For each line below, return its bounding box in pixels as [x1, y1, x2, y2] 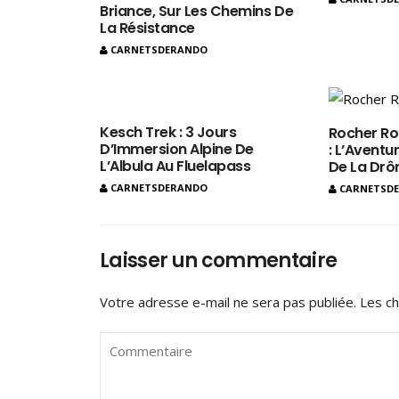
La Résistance [100, 17, 195, 38]
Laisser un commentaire [100, 247, 338, 275]
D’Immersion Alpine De [100, 138, 254, 159]
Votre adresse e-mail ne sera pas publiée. [100, 293, 356, 312]
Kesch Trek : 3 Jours [100, 121, 237, 142]
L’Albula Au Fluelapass [100, 155, 251, 176]
